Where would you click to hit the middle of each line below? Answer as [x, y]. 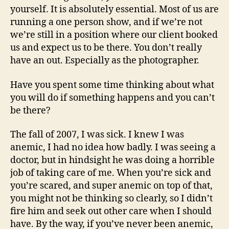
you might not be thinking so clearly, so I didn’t [111, 199]
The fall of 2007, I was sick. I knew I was [97, 135]
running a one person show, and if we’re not [106, 22]
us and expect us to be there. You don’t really [106, 48]
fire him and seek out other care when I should [111, 211]
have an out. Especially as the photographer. [105, 61]
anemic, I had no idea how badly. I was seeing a [113, 147]
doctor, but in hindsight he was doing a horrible [112, 160]
